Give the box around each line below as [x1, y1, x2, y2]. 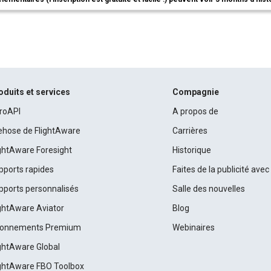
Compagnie [172, 87, 219, 97]
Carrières [172, 126, 207, 135]
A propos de [172, 106, 218, 116]
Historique [172, 145, 211, 155]
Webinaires [172, 223, 215, 232]
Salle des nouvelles [172, 184, 245, 194]
